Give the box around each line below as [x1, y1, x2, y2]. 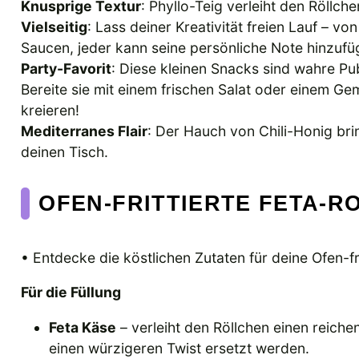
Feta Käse [49, 319, 117, 337]
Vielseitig [21, 18, 87, 35]
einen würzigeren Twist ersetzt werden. [49, 340, 310, 357]
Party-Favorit [21, 59, 111, 77]
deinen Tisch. [21, 143, 108, 160]
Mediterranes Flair [21, 122, 147, 139]
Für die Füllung [21, 284, 121, 301]
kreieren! [21, 101, 79, 119]
